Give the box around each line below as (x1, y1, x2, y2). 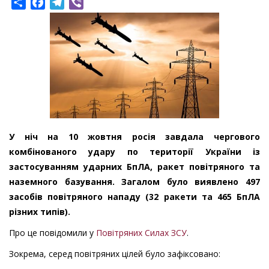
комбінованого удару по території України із (9, 146, 260, 158)
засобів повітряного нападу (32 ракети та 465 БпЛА (9, 191, 260, 203)
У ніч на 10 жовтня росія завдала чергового (9, 131, 260, 143)
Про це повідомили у (9, 227, 96, 239)
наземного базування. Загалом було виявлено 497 (9, 176, 260, 188)
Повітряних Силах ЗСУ (96, 227, 187, 239)
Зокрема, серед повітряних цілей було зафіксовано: (9, 248, 220, 260)
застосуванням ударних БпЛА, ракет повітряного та (9, 161, 260, 173)
